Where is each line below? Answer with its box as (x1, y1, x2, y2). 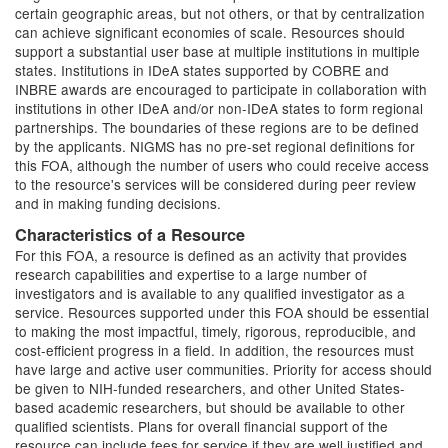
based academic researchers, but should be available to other (15, 397, 405, 417)
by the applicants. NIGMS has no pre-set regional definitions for (15, 136, 415, 156)
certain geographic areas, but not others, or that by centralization (15, 3, 425, 23)
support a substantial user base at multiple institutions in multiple (15, 41, 420, 61)
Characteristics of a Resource (15, 223, 245, 246)
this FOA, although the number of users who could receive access (15, 155, 429, 175)
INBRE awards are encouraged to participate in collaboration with (15, 79, 427, 99)
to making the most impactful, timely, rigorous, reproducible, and (15, 321, 416, 341)
